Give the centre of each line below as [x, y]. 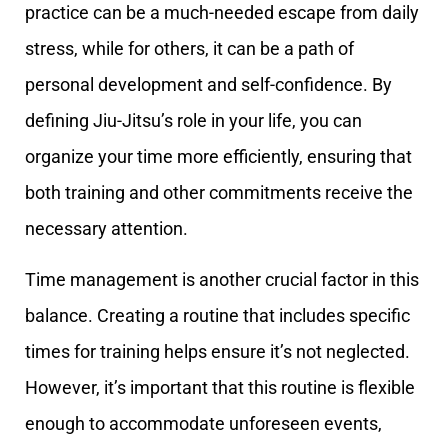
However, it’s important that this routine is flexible [220, 387]
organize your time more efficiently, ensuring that [218, 157]
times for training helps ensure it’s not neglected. [217, 351]
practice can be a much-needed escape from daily [222, 13]
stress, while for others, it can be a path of [189, 49]
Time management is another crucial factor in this [222, 279]
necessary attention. [106, 229]
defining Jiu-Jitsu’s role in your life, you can [193, 121]
